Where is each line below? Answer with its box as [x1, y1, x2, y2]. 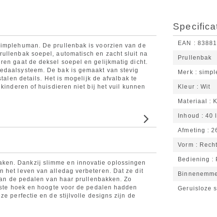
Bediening [178, 156, 210, 163]
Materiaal [178, 98, 208, 105]
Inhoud [178, 112, 200, 120]
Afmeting [178, 127, 205, 134]
